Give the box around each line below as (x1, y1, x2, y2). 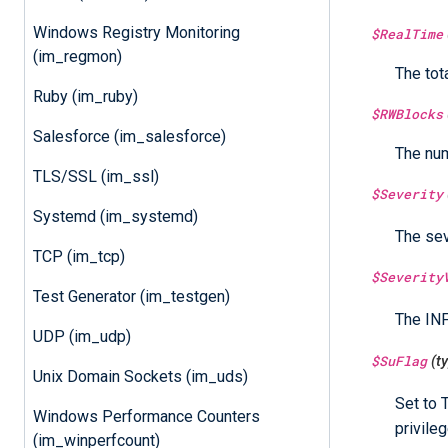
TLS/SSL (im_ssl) (32, 166, 159, 186)
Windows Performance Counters (32, 406, 260, 426)
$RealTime (371, 24, 443, 43)
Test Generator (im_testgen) (32, 286, 230, 306)
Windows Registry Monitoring (32, 22, 240, 42)
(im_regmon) (32, 46, 122, 66)
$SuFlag (371, 352, 427, 371)
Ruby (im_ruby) (32, 86, 138, 106)
